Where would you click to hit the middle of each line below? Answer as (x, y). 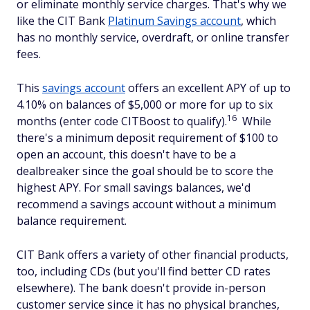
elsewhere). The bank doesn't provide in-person (141, 288)
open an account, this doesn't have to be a (126, 155)
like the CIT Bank (62, 21)
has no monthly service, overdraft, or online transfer (153, 38)
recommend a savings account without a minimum (146, 204)
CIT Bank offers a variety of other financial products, (153, 255)
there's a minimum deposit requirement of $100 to (147, 138)
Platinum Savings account (174, 21)
